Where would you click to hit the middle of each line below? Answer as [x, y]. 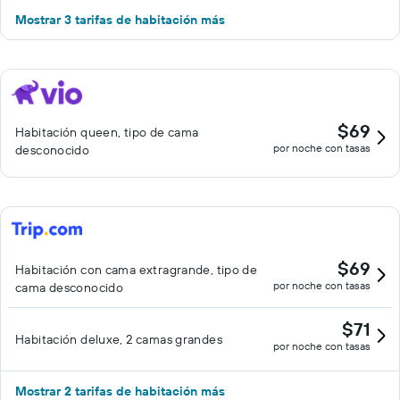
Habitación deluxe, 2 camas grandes [119, 339]
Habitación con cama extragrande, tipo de [137, 270]
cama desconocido [70, 287]
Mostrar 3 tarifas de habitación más [120, 20]
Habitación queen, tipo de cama [107, 132]
